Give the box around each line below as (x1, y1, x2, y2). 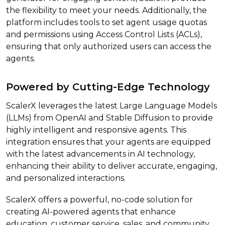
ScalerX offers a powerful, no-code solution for (6, 195, 193, 205)
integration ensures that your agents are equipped (6, 137, 211, 147)
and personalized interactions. (6, 173, 126, 183)
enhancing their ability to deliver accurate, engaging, (6, 161, 217, 171)
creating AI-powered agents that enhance (6, 207, 176, 217)
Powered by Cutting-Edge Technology (6, 80, 210, 93)
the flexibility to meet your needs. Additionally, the (6, 6, 207, 16)
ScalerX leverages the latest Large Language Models (6, 101, 217, 111)
